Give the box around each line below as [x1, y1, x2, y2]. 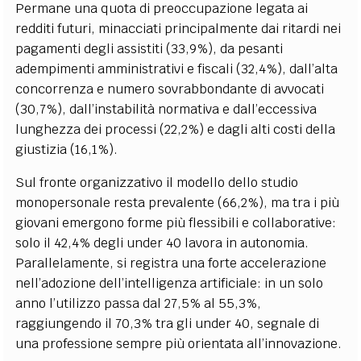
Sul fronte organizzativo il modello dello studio [15, 173, 299, 191]
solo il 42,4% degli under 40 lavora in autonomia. [15, 234, 309, 251]
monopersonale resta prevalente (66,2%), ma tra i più [15, 193, 340, 211]
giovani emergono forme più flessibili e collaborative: [15, 214, 337, 231]
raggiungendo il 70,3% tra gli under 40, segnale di [15, 314, 320, 332]
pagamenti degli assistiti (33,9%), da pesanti [15, 39, 284, 57]
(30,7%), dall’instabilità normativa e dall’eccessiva [15, 100, 317, 118]
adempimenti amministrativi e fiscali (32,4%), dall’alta [15, 60, 338, 77]
